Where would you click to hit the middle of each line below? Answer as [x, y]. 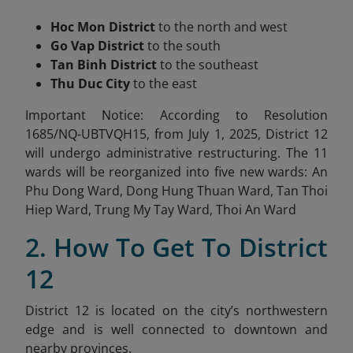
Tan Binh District [104, 65]
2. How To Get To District [176, 247]
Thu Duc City [90, 84]
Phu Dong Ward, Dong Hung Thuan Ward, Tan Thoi [176, 191]
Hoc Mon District [103, 27]
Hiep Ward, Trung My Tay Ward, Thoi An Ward [161, 210]
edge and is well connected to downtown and [176, 329]
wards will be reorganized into [120, 172]
